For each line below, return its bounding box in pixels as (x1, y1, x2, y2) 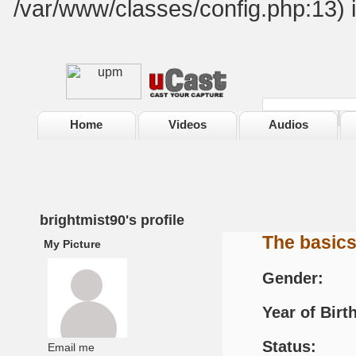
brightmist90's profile (31, 212, 184, 228)
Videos (168, 118, 207, 131)
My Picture (43, 238, 101, 250)
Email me (47, 341, 95, 354)
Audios (268, 118, 308, 131)
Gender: (261, 269, 323, 287)
